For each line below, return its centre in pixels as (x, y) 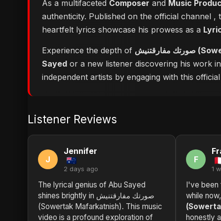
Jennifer (80, 151)
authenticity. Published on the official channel (128, 16)
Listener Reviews (72, 119)
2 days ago (81, 169)
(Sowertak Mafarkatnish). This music (100, 206)
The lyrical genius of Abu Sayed (92, 185)
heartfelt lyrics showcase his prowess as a (123, 30)
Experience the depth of (88, 50)
